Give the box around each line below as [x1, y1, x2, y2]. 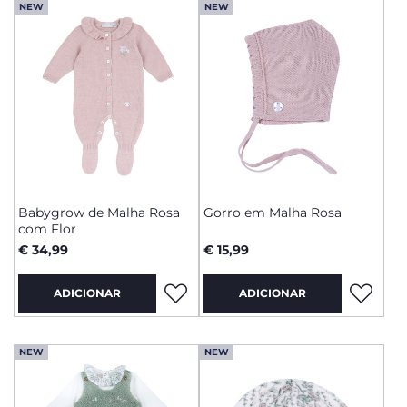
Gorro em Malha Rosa [203, 204, 342, 221]
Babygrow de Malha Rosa [18, 204, 180, 221]
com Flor [18, 221, 76, 237]
